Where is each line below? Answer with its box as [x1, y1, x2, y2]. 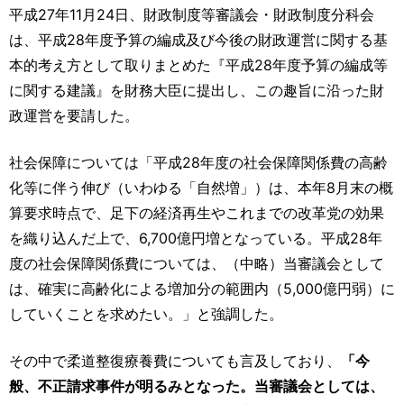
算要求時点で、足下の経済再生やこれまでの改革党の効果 [9, 203, 384, 222]
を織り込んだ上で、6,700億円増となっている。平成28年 [9, 228, 382, 247]
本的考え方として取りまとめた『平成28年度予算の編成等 [9, 55, 388, 74]
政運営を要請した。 [9, 106, 139, 124]
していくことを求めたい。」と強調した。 [9, 304, 283, 323]
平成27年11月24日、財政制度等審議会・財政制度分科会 [9, 5, 374, 23]
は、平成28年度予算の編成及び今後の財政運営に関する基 [9, 30, 388, 49]
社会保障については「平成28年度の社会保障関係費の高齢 [9, 152, 388, 171]
